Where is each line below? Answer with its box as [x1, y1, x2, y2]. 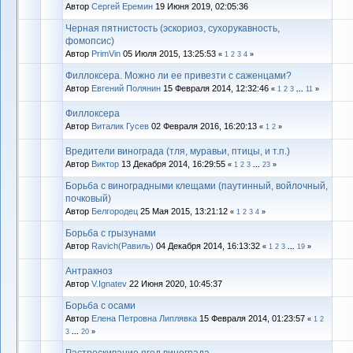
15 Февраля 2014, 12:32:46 [161, 83, 271, 93]
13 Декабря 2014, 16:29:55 [119, 158, 228, 169]
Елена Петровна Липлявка [91, 313, 197, 323]
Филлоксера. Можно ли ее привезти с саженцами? [65, 69, 292, 81]
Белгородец [91, 206, 138, 216]
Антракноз [65, 265, 113, 277]
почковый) [65, 192, 111, 204]
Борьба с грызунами [65, 227, 156, 239]
